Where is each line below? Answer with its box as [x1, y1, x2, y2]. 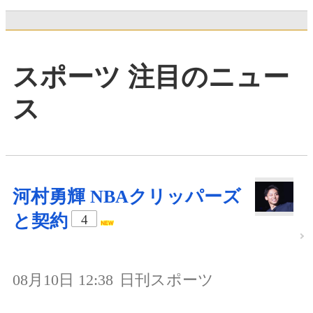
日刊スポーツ [119, 270, 214, 289]
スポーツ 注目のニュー [13, 62, 289, 92]
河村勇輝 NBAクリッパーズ [13, 186, 241, 207]
